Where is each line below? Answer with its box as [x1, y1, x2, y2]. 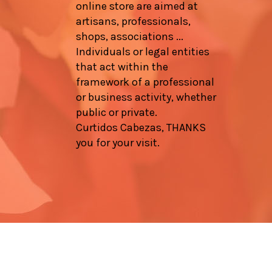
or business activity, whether [76, 90, 217, 104]
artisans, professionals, [76, 14, 191, 28]
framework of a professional [76, 75, 215, 89]
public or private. [76, 105, 158, 119]
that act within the [76, 59, 169, 73]
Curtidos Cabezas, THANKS [76, 120, 206, 134]
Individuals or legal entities [76, 44, 210, 58]
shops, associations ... [76, 29, 184, 43]
